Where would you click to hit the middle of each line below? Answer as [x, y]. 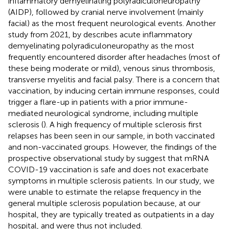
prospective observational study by [73, 158]
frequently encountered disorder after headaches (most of [114, 57]
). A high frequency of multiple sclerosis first [123, 124]
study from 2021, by [46, 34]
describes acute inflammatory [138, 34]
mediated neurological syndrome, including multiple [103, 113]
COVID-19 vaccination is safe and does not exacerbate [108, 169]
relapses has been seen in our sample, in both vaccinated [111, 135]
